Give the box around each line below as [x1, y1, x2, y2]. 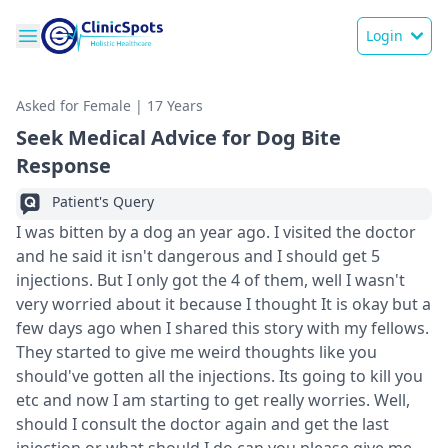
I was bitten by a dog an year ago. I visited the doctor [16, 221, 416, 243]
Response [16, 152, 111, 179]
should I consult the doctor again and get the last [16, 413, 389, 435]
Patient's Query [52, 192, 154, 211]
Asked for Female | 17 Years [16, 96, 203, 115]
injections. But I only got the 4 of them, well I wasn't [16, 269, 405, 291]
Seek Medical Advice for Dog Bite [16, 124, 341, 151]
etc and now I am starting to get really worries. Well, [16, 389, 410, 411]
